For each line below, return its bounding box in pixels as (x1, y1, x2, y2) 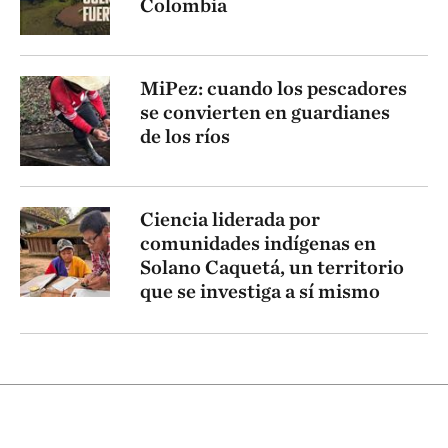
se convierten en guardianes (140, 100, 390, 125)
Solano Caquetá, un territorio (140, 255, 404, 280)
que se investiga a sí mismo (140, 279, 380, 304)
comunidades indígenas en (140, 231, 376, 256)
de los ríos (140, 124, 230, 149)
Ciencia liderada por (140, 207, 320, 232)
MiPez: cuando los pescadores (140, 76, 407, 101)
